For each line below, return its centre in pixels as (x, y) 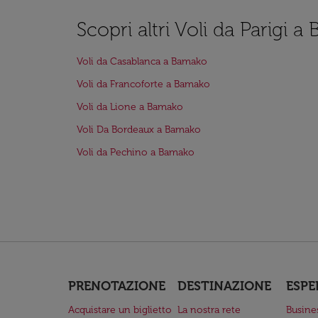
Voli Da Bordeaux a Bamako (139, 130)
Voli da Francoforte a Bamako (143, 84)
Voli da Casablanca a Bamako (142, 61)
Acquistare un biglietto (120, 310)
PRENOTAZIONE (117, 286)
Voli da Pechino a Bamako (136, 152)
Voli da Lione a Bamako (130, 107)
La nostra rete (209, 310)
